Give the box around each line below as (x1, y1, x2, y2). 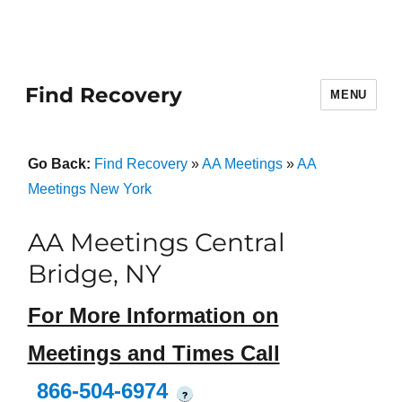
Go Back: (27, 156, 94, 171)
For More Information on (27, 303, 279, 328)
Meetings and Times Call (27, 341, 280, 366)
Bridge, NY (27, 258, 162, 289)
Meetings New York (27, 181, 152, 197)
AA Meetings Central (27, 227, 285, 258)
